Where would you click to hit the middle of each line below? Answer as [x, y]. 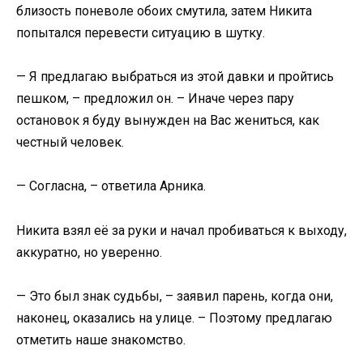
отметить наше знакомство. [101, 340]
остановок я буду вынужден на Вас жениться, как [168, 121]
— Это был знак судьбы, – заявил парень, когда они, [175, 296]
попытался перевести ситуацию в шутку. [141, 33]
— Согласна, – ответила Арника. [111, 186]
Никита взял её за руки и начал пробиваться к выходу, [181, 230]
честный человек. [70, 143]
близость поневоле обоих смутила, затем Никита [164, 11]
